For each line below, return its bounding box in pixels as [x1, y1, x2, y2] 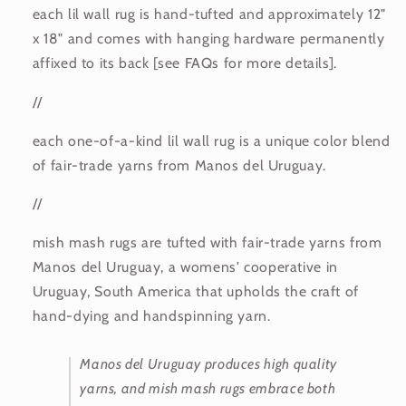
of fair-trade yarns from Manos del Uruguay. [32, 156, 326, 174]
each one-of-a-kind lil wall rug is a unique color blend [32, 131, 391, 150]
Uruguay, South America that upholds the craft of [32, 283, 359, 301]
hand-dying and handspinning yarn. [32, 307, 271, 325]
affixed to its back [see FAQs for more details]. [32, 54, 337, 72]
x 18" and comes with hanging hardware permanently [32, 30, 385, 48]
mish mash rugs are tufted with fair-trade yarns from [32, 234, 382, 252]
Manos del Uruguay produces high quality [80, 355, 337, 373]
